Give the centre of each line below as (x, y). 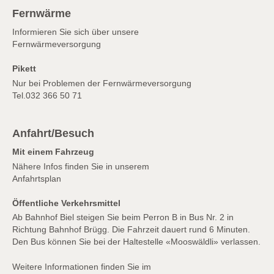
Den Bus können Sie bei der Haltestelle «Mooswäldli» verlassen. (136, 242)
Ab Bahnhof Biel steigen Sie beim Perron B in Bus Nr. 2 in (123, 218)
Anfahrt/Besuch (53, 134)
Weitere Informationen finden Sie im (82, 267)
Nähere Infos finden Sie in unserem (81, 166)
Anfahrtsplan (37, 179)
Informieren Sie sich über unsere (76, 32)
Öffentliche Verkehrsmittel (66, 203)
